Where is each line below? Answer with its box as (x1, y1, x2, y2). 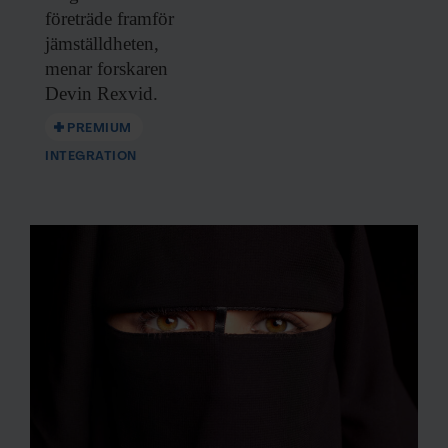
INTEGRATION (45, 149, 137, 163)
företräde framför (45, 7, 174, 29)
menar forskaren (45, 57, 168, 79)
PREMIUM (67, 121, 132, 135)
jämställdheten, (45, 32, 159, 54)
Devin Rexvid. (45, 82, 158, 104)
